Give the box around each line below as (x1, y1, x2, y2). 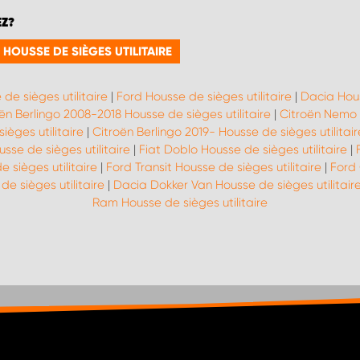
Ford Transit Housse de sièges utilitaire (106, 160, 321, 174)
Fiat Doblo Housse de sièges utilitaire (138, 142, 347, 157)
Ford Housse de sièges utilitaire (116, 89, 292, 104)
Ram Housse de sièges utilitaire (92, 195, 268, 210)
